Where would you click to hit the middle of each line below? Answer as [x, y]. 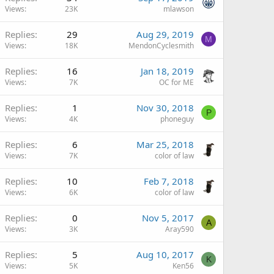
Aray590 [180, 229]
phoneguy [177, 119]
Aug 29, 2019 [165, 34]
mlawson [179, 9]
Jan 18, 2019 [167, 71]
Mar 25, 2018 [165, 144]
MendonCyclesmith [161, 46]
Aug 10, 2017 [165, 254]
